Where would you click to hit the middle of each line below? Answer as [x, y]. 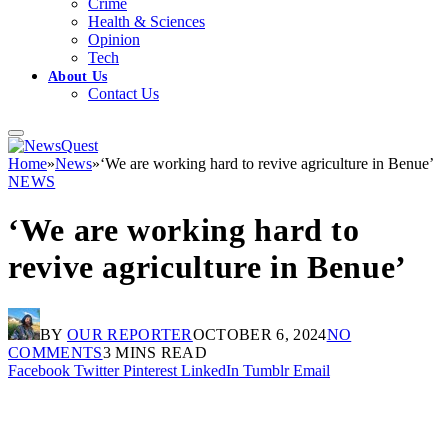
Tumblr [266, 370]
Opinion [114, 39]
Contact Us [123, 93]
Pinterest [150, 370]
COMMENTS [55, 352]
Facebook [39, 370]
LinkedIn [210, 370]
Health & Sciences [146, 21]
